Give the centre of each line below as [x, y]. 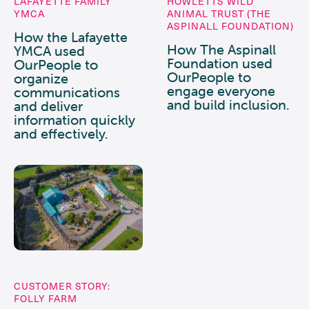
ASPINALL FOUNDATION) [230, 26]
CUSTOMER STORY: [62, 286]
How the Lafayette [71, 37]
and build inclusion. [228, 104]
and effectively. [61, 133]
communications [67, 92]
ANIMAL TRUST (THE [219, 13]
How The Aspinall [221, 49]
